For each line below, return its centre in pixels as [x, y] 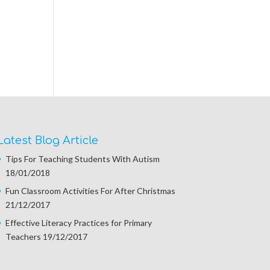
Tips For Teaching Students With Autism [82, 159]
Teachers [23, 237]
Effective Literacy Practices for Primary [78, 223]
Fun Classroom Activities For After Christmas [90, 191]
